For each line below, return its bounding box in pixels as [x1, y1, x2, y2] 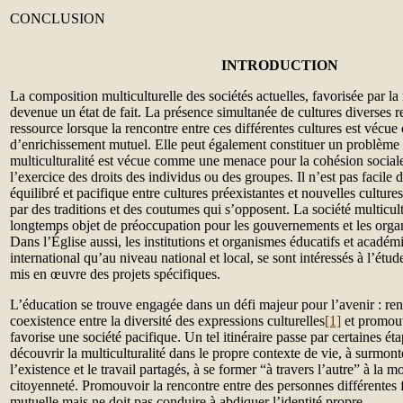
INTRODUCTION [220, 58, 338, 73]
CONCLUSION [10, 11, 105, 26]
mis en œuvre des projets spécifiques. [10, 266, 220, 282]
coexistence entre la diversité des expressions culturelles [10, 313, 325, 328]
